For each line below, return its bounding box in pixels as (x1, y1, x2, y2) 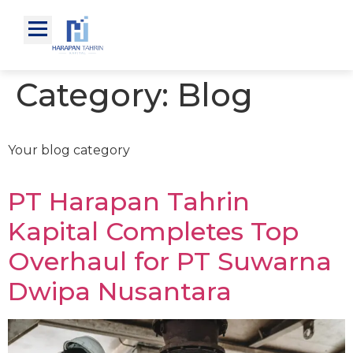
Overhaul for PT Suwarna (8, 246, 332, 277)
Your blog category (8, 143, 130, 158)
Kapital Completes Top (8, 216, 299, 247)
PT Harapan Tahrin (8, 186, 250, 217)
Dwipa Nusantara (8, 276, 232, 307)
